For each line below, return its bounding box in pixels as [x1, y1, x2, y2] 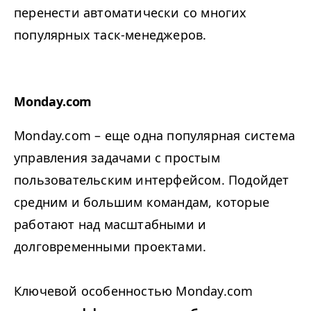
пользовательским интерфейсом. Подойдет [14, 171, 289, 189]
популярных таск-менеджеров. [14, 26, 207, 44]
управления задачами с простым [14, 149, 220, 167]
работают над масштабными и [14, 216, 207, 233]
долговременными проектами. [14, 238, 207, 255]
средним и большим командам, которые [14, 194, 270, 211]
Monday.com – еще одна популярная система [14, 127, 295, 144]
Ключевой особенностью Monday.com [14, 283, 253, 300]
